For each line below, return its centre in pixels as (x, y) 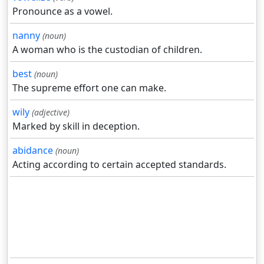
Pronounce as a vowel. (62, 11)
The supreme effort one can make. (89, 88)
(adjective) (51, 113)
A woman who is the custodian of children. (107, 50)
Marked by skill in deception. (76, 126)
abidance (33, 151)
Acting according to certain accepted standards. (119, 165)
